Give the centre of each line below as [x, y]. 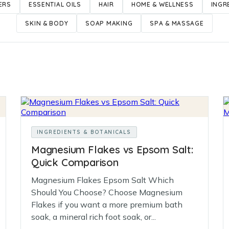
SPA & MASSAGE [177, 23]
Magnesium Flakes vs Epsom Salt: [112, 150]
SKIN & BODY [47, 23]
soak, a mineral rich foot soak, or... [94, 217]
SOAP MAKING [109, 23]
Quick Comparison [75, 162]
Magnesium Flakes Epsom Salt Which [102, 180]
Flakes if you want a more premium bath [107, 204]
